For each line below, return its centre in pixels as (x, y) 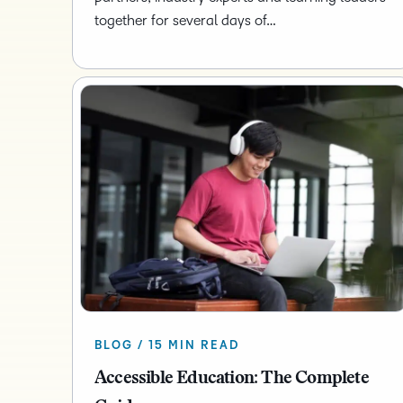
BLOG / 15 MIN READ (167, 346)
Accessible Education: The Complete (232, 379)
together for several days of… (185, 21)
